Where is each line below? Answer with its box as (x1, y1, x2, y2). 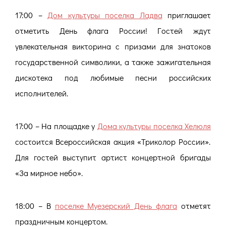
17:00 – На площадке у (15, 120, 97, 131)
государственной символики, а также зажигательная (15, 56, 211, 68)
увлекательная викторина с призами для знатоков (15, 41, 211, 52)
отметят (177, 200, 211, 211)
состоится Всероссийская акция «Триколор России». (15, 136, 210, 147)
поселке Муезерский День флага (54, 200, 178, 211)
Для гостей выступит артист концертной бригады (15, 151, 211, 162)
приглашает (162, 10, 211, 21)
